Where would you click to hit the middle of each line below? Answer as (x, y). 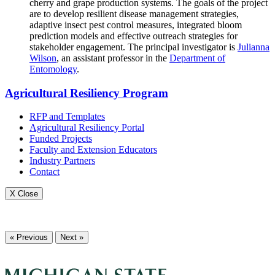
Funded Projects (61, 139)
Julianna (254, 47)
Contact (45, 172)
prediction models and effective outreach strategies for (134, 36)
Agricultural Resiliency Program (87, 93)
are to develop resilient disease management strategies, (134, 14)
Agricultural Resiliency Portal (87, 128)
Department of (197, 58)
